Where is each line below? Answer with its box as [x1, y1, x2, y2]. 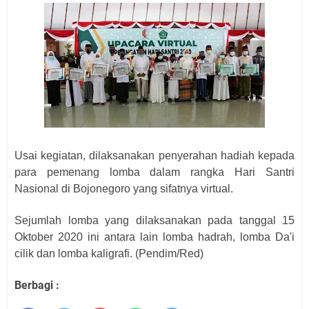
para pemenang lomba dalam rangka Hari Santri [14, 166, 295, 178]
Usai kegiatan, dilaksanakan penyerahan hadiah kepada [14, 150, 295, 161]
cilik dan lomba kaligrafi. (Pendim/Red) [14, 248, 203, 259]
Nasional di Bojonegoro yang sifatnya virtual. [14, 183, 233, 195]
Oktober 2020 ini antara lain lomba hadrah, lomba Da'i [14, 231, 295, 243]
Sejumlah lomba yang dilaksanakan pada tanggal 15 [14, 215, 295, 226]
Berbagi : [14, 279, 59, 292]
